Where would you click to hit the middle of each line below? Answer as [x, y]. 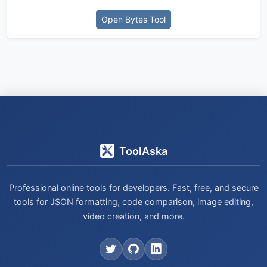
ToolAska [143, 151]
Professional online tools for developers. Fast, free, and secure [133, 187]
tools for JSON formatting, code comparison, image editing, [133, 202]
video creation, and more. [133, 216]
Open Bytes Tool [133, 19]
